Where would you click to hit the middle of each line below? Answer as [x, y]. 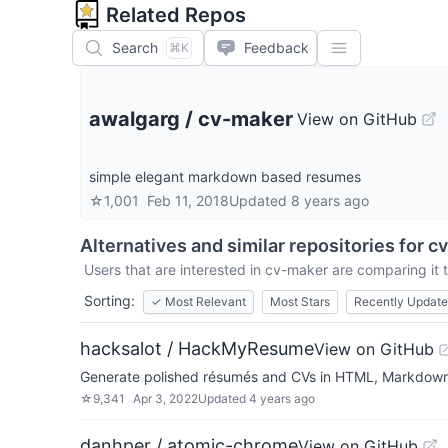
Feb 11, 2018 [188, 200]
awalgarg [134, 119]
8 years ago [330, 200]
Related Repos [176, 15]
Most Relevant [205, 301]
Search [135, 47]
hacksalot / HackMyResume [197, 348]
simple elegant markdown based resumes [225, 176]
